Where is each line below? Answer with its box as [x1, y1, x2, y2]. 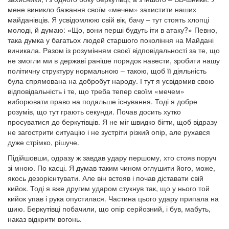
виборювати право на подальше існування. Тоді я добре [8, 96, 197, 106]
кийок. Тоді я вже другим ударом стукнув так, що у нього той [8, 183, 210, 193]
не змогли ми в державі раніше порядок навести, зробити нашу [8, 55, 220, 65]
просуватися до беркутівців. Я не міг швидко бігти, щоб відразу [8, 117, 217, 127]
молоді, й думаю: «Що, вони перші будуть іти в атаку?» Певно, [8, 25, 217, 35]
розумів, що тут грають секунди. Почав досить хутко [8, 106, 181, 117]
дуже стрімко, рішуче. [8, 137, 79, 147]
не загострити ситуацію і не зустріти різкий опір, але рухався [8, 127, 210, 137]
